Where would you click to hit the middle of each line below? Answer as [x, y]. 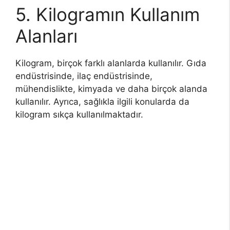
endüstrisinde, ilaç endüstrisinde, [84, 76]
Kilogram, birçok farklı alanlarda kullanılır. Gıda [111, 63]
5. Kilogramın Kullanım [108, 14]
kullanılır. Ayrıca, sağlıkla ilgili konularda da [102, 102]
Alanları [46, 36]
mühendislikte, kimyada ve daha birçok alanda [111, 89]
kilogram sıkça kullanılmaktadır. [79, 114]
